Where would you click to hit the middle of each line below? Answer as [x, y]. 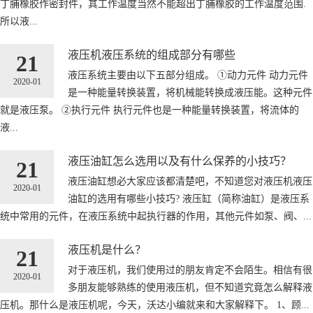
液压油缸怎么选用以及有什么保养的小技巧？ [180, 161]
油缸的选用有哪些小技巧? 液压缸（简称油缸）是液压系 [189, 198]
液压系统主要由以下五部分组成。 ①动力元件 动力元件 [188, 75]
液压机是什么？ [107, 249]
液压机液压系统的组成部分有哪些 [152, 54]
